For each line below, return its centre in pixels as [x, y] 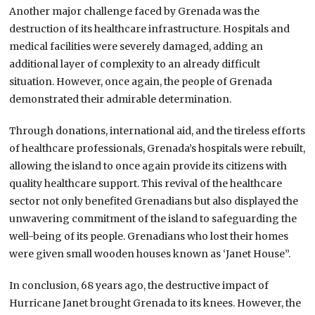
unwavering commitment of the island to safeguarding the [153, 218]
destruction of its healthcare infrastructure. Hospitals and [150, 28]
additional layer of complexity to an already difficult [135, 64]
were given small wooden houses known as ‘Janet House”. [150, 253]
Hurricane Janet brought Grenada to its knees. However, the [155, 303]
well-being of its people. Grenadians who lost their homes [149, 236]
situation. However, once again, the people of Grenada [141, 81]
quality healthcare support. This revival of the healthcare [146, 183]
